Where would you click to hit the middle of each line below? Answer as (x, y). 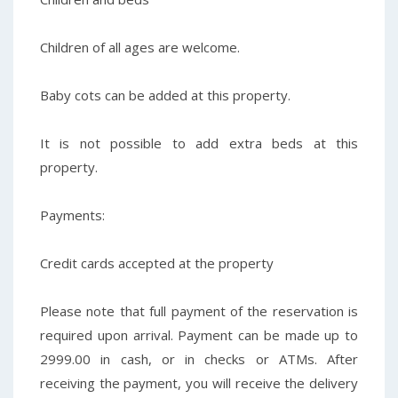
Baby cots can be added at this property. (165, 95)
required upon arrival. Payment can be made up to (199, 334)
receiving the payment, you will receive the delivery (199, 382)
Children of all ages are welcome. (140, 47)
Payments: (72, 215)
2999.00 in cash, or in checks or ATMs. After (199, 358)
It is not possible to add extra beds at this (199, 143)
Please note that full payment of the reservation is (199, 310)
